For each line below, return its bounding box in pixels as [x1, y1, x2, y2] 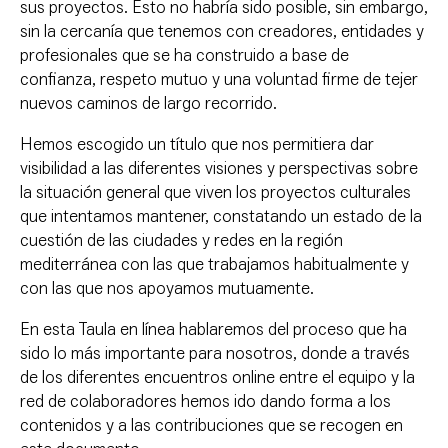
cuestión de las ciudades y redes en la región [20, 230, 343, 252]
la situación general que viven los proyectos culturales [20, 182, 411, 204]
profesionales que [20, 45, 149, 67]
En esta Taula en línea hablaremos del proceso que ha [20, 319, 407, 341]
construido [196, 45, 275, 67]
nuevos [20, 93, 73, 115]
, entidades [333, 21, 412, 43]
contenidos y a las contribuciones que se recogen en [20, 415, 403, 437]
